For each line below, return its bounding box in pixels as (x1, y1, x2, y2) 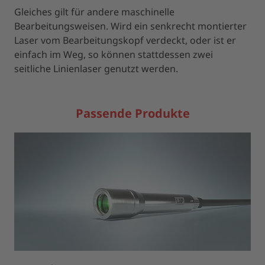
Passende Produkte (75, 105, 190, 121)
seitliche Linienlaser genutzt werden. (14, 62, 178, 75)
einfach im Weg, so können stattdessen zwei (14, 48, 213, 61)
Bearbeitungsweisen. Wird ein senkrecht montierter (14, 20, 247, 33)
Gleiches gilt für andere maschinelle (14, 5, 174, 18)
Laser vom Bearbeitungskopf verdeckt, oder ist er (14, 34, 236, 47)
